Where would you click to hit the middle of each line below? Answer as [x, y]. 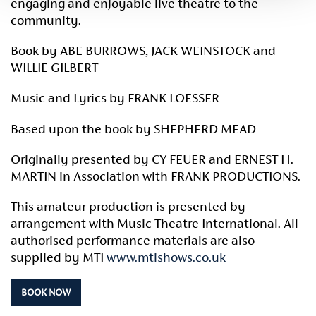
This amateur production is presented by [128, 207]
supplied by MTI [59, 257]
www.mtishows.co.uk [166, 257]
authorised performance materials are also [133, 241]
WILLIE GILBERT [54, 68]
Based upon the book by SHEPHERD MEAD [133, 128]
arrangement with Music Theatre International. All [154, 224]
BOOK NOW [46, 293]
